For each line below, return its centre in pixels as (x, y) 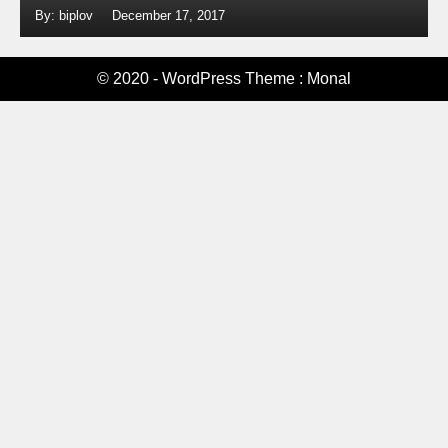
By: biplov (66, 15)
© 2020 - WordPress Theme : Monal (224, 78)
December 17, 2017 (168, 15)
